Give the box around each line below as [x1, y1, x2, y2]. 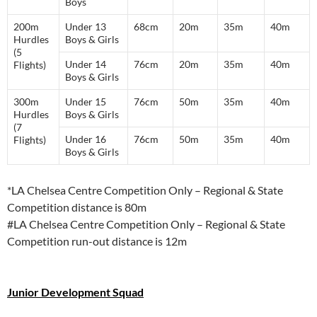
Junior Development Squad [7, 285, 144, 299]
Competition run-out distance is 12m [7, 234, 187, 248]
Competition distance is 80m [7, 200, 146, 214]
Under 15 [65, 96, 106, 108]
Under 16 [65, 133, 106, 146]
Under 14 [65, 58, 106, 71]
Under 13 [65, 21, 106, 33]
